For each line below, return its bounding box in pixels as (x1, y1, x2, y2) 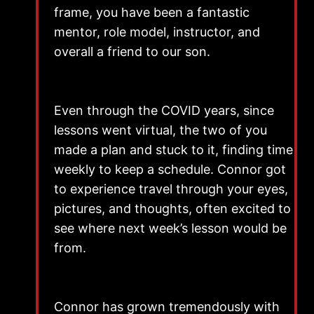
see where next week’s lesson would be (54, 220, 287, 235)
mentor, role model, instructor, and (54, 24, 260, 39)
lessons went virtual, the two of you (54, 122, 267, 137)
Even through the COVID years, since (54, 102, 274, 118)
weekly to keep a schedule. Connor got (54, 161, 286, 177)
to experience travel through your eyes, (54, 181, 288, 196)
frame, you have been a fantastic (54, 4, 250, 20)
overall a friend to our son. (54, 43, 210, 59)
